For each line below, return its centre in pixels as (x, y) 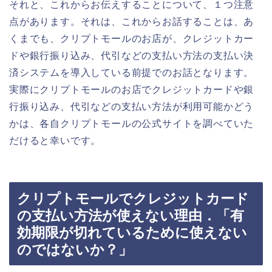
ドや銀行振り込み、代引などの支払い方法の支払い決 (132, 55)
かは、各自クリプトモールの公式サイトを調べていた (132, 123)
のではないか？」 (75, 250)
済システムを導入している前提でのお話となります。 (132, 72)
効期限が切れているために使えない (132, 233)
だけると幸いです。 (55, 140)
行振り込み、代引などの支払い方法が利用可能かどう (132, 106)
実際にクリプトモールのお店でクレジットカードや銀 (132, 89)
